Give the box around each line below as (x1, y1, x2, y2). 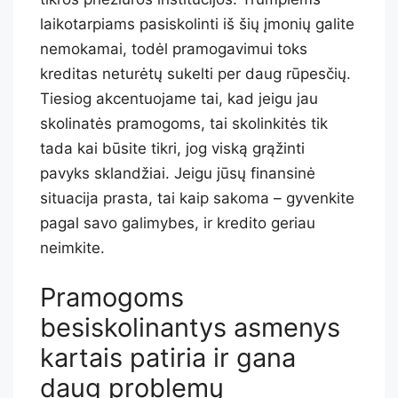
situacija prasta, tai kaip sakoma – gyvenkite (40, 188, 354, 207)
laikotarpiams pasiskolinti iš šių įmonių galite (40, 14, 354, 33)
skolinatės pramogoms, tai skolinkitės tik (40, 114, 328, 132)
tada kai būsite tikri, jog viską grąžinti (40, 139, 305, 157)
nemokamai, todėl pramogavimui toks (40, 39, 307, 58)
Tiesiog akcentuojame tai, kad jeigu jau (40, 89, 318, 107)
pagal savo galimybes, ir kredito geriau (40, 213, 315, 232)
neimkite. (40, 238, 105, 257)
